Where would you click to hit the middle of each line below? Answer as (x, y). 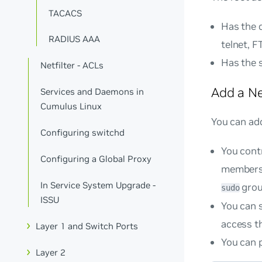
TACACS (65, 13)
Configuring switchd (83, 133)
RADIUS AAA (75, 39)
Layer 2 (51, 252)
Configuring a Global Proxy (96, 158)
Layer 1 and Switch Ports (87, 226)
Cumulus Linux (71, 106)
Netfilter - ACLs (72, 65)
